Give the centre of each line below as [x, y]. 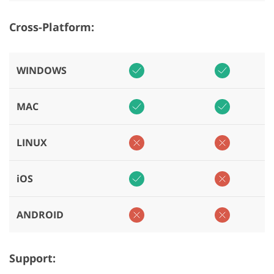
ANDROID [40, 215]
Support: [32, 258]
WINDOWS [42, 71]
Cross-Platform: [52, 27]
